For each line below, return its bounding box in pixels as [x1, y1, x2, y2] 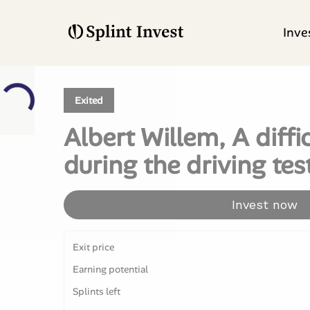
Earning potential [73, 263, 148, 275]
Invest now [231, 197, 298, 212]
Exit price [73, 241, 114, 253]
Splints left [73, 285, 120, 298]
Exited [75, 94, 103, 107]
